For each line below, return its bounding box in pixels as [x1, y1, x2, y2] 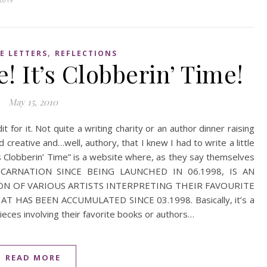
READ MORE [5, 252, 61, 263]
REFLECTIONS [54, 48, 117, 58]
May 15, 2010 [8, 96, 58, 108]
